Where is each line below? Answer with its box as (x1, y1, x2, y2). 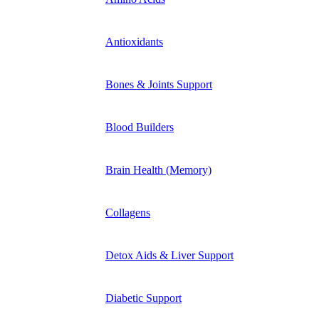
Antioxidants (105, 35, 163, 48)
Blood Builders (105, 120, 174, 133)
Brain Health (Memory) (105, 163, 211, 176)
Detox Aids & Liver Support (105, 249, 234, 261)
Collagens (105, 206, 150, 219)
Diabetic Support (105, 291, 182, 304)
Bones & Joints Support (105, 78, 212, 90)
